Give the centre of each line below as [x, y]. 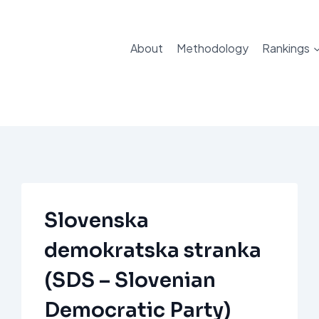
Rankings [286, 48]
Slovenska [97, 221]
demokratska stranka [153, 251]
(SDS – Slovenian [130, 281]
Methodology [213, 48]
